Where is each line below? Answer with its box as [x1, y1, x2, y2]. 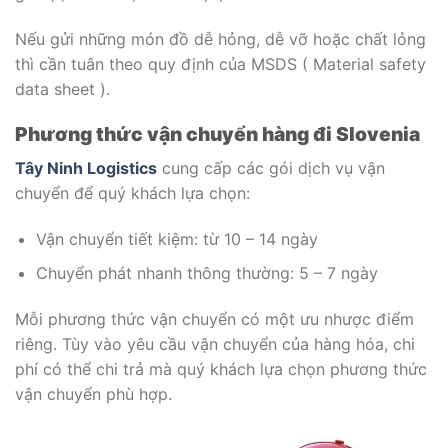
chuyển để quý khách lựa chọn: [15, 183, 250, 203]
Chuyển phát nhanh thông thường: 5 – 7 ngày [35, 263, 378, 284]
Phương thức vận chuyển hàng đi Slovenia [15, 122, 420, 147]
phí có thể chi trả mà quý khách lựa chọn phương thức [15, 359, 427, 380]
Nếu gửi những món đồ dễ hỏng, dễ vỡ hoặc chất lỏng [15, 28, 426, 49]
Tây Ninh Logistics [15, 158, 157, 178]
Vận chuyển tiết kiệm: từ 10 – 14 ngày [35, 228, 318, 249]
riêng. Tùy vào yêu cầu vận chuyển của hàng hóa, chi [15, 334, 415, 355]
